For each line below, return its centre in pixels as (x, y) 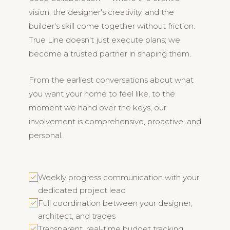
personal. (46, 135)
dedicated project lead (82, 190)
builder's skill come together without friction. (112, 26)
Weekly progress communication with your (119, 177)
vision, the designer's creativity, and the (101, 12)
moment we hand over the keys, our (98, 107)
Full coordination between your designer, (115, 203)
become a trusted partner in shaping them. (110, 53)
